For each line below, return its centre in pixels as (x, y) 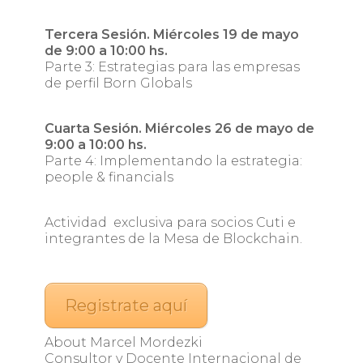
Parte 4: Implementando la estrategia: (173, 160)
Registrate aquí (126, 305)
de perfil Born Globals (118, 83)
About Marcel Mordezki (123, 342)
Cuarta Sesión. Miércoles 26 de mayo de (179, 128)
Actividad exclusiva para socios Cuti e (170, 222)
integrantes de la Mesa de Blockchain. (173, 238)
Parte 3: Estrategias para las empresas (172, 66)
